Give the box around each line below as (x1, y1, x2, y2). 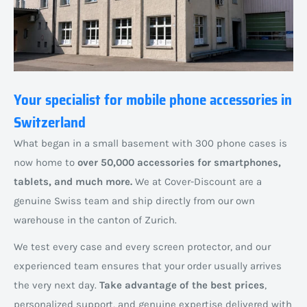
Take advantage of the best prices (99, 278, 265, 291)
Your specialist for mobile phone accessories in (14, 88, 292, 112)
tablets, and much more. (14, 175, 132, 188)
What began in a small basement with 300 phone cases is (14, 137, 287, 150)
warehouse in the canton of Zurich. (14, 214, 177, 227)
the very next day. (14, 278, 99, 291)
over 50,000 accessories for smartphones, (77, 156, 281, 169)
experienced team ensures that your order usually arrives (14, 259, 282, 272)
